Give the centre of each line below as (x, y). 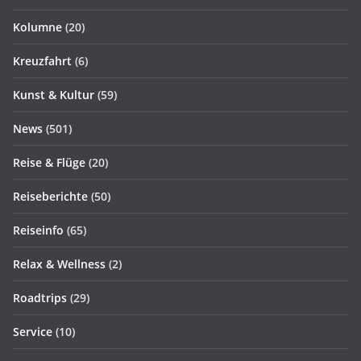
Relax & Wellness (59, 263)
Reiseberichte (50, 196)
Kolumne (37, 27)
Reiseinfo (38, 230)
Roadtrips (40, 297)
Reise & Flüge (49, 162)
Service (33, 331)
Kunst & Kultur (54, 94)
